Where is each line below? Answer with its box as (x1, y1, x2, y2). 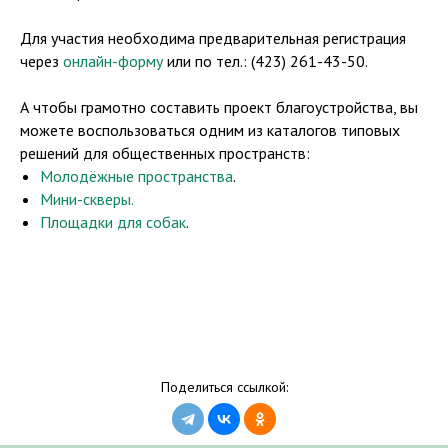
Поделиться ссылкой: (160, 378, 288, 396)
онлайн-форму (63, 51, 163, 71)
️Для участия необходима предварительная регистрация (20, 28, 406, 48)
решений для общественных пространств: (20, 143, 310, 163)
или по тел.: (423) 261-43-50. (163, 51, 368, 71)
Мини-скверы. (40, 189, 134, 209)
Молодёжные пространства (40, 166, 233, 186)
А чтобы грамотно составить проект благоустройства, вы (20, 97, 418, 117)
